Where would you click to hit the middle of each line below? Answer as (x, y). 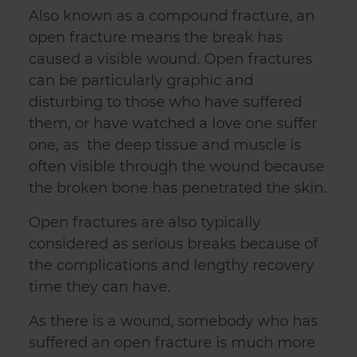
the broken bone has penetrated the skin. (178, 188)
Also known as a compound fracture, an (172, 16)
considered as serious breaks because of (173, 244)
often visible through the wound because (177, 167)
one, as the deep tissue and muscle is (165, 145)
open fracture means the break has (156, 38)
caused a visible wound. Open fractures (171, 59)
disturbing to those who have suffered (165, 102)
